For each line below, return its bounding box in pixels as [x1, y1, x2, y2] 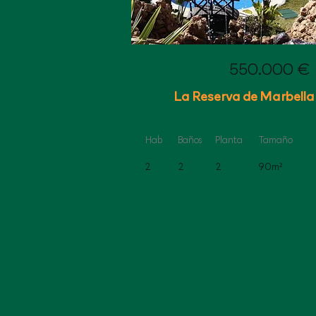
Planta [215, 134, 243, 146]
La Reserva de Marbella [174, 87, 315, 104]
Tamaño [259, 134, 293, 146]
